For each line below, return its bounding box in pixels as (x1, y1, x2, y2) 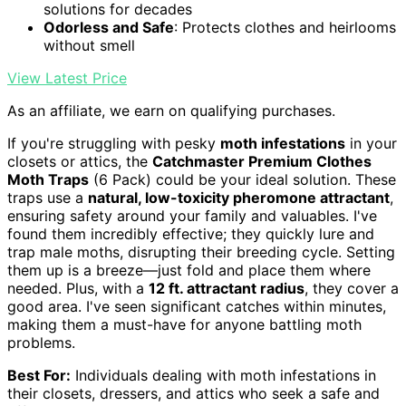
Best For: (7, 366, 71, 385)
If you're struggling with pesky (7, 134, 220, 153)
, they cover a (304, 279, 399, 298)
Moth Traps (7, 170, 89, 189)
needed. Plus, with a (7, 279, 149, 298)
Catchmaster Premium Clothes (152, 152, 372, 171)
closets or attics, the (7, 152, 152, 171)
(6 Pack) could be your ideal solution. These (89, 170, 396, 189)
